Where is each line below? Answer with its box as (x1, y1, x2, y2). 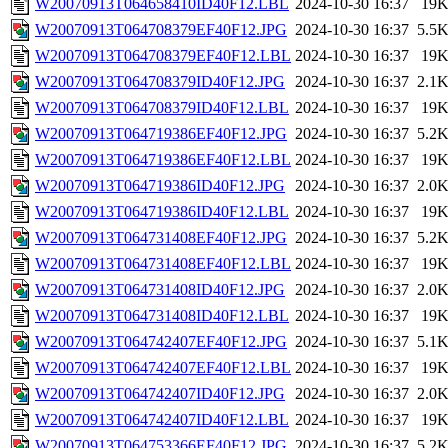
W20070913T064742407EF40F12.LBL (35, 359, 291, 377)
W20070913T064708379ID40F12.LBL (35, 99, 289, 117)
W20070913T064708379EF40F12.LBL (35, 47, 291, 65)
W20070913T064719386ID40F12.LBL (35, 203, 289, 221)
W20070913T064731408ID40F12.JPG (35, 281, 285, 299)
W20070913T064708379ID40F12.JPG (35, 73, 285, 91)
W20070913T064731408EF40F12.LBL (35, 255, 291, 273)
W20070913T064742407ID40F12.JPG (35, 385, 285, 403)
